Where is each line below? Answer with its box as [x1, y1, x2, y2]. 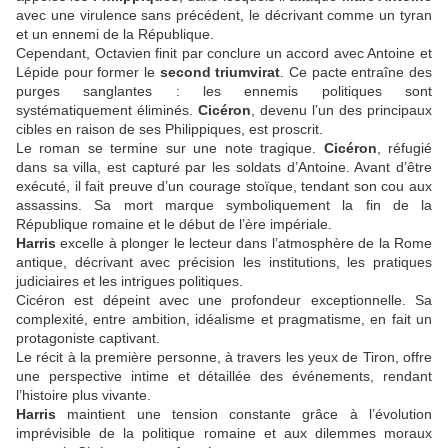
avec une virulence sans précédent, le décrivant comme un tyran [16, 7, 432, 24]
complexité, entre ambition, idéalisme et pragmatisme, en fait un [16, 311, 432, 328]
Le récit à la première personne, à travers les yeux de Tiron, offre [16, 349, 432, 366]
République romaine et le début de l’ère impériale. [16, 216, 332, 233]
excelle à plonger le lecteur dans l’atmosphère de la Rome [56, 235, 432, 252]
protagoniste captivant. [16, 330, 160, 347]
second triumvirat [159, 64, 281, 81]
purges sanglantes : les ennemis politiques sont [16, 83, 432, 100]
